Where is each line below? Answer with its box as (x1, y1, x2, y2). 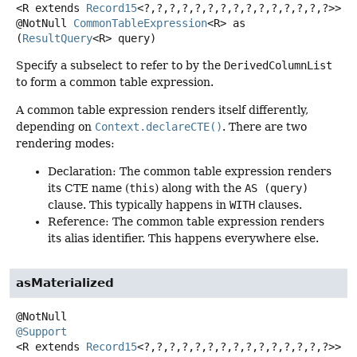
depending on (16, 120, 95, 133)
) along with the (155, 182, 245, 195)
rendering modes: (16, 137, 115, 150)
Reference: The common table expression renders (48, 215, 324, 229)
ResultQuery (22, 31, 92, 45)
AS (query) (245, 182, 308, 195)
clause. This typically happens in (48, 198, 229, 212)
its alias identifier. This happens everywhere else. (48, 232, 319, 245)
